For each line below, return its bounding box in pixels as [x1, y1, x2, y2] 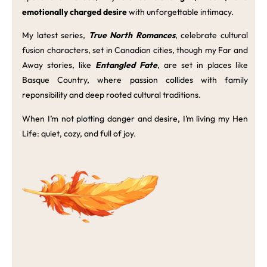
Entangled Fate [95, 60, 158, 71]
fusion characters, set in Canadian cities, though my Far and [22, 45, 248, 56]
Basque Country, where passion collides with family [22, 74, 248, 86]
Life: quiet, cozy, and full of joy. [22, 128, 136, 139]
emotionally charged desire [22, 6, 129, 17]
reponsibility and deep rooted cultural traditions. [22, 89, 201, 101]
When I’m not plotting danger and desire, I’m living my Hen [22, 113, 248, 124]
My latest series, [22, 30, 89, 41]
